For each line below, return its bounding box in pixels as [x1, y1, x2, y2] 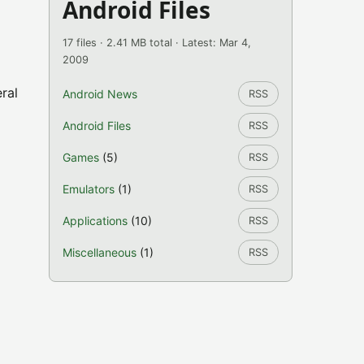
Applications [63, 214, 128, 227]
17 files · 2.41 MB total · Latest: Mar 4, [63, 37, 251, 49]
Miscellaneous [63, 245, 136, 259]
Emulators [63, 182, 115, 196]
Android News [63, 87, 137, 101]
